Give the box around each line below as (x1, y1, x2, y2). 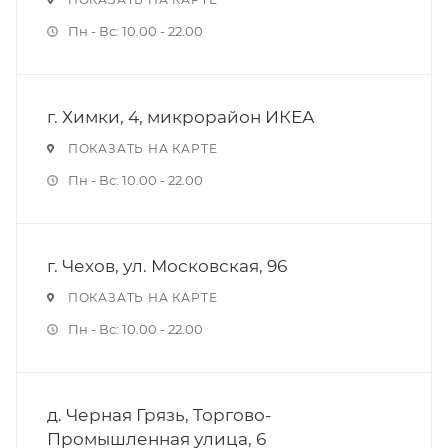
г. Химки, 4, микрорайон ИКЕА (47, 107, 315, 127)
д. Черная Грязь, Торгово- (47, 405, 271, 425)
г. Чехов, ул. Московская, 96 (47, 256, 287, 276)
